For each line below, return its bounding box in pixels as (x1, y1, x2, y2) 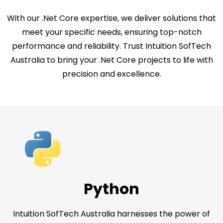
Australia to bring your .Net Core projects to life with (10, 54, 213, 66)
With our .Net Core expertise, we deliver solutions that (7, 12, 216, 24)
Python (84, 178, 139, 200)
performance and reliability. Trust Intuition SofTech (12, 40, 211, 52)
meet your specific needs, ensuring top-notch (21, 26, 202, 38)
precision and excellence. (62, 68, 161, 80)
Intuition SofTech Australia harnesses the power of (13, 208, 210, 220)
